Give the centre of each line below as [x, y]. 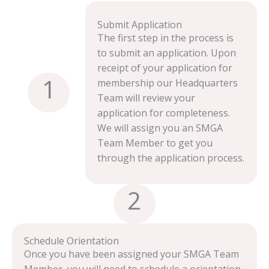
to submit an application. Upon [167, 53]
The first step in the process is [166, 38]
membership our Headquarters [168, 83]
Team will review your [147, 98]
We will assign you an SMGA [160, 128]
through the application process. [171, 158]
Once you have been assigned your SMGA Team [131, 254]
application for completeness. [164, 113]
